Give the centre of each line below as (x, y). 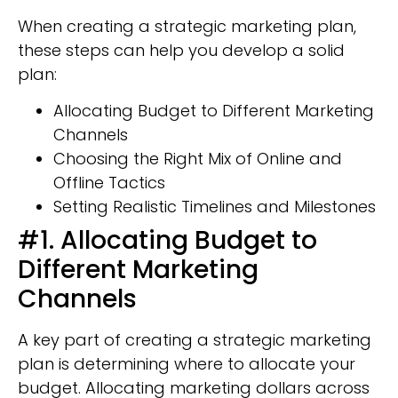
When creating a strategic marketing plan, (187, 26)
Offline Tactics (109, 183)
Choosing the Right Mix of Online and (198, 159)
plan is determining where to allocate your (187, 364)
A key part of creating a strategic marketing (195, 340)
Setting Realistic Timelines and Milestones (215, 207)
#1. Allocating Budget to (167, 241)
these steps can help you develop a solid (181, 50)
